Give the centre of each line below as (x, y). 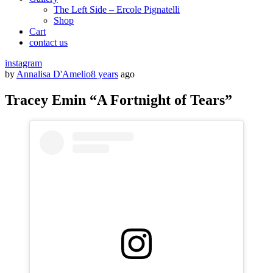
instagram (23, 63)
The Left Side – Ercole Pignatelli (117, 9)
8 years (105, 74)
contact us (48, 42)
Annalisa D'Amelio (54, 74)
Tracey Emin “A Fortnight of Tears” (119, 100)
